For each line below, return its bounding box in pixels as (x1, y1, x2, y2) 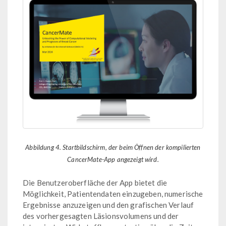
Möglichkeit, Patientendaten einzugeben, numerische (23, 189, 203, 198)
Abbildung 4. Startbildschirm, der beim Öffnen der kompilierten (25, 143, 201, 151)
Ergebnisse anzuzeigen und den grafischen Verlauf (23, 200, 194, 209)
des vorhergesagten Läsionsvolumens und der (23, 211, 179, 220)
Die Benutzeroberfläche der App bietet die (23, 178, 167, 187)
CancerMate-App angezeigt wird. (67, 155, 159, 163)
